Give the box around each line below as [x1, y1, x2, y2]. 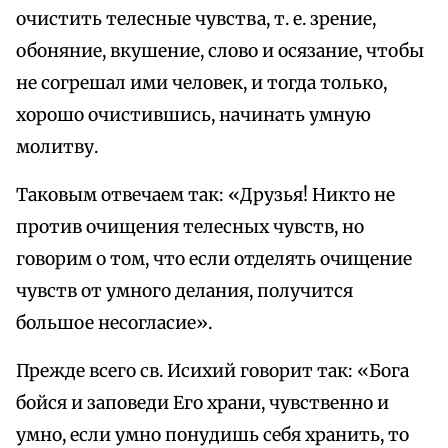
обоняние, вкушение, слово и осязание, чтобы [16, 40, 424, 63]
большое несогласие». [16, 312, 212, 335]
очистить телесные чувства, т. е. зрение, [16, 8, 376, 31]
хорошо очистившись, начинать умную [16, 104, 371, 127]
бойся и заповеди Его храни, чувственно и [16, 392, 389, 415]
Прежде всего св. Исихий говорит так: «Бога [16, 360, 409, 383]
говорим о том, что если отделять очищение [16, 248, 412, 271]
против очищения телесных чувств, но [16, 216, 364, 239]
